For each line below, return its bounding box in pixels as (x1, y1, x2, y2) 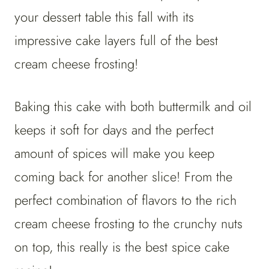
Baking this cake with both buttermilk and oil (14, 97, 252, 116)
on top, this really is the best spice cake (14, 237, 229, 257)
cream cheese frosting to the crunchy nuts (14, 214, 243, 234)
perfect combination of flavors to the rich (14, 190, 237, 210)
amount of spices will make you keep (14, 144, 214, 163)
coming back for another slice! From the (14, 167, 232, 187)
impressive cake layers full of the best (14, 31, 218, 50)
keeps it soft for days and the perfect (14, 120, 214, 140)
